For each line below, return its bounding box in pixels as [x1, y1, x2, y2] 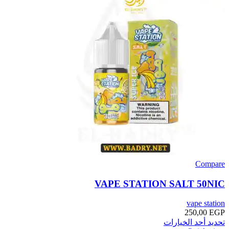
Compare [195, 159, 225, 168]
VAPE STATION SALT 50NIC [95, 178, 225, 189]
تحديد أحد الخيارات [164, 218, 225, 227]
